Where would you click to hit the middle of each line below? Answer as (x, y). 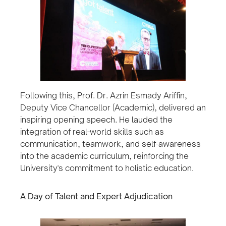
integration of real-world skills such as (92, 131)
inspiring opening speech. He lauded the (96, 119)
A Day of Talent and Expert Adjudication (96, 196)
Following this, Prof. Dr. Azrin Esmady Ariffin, (104, 95)
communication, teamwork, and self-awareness (110, 144)
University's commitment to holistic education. (107, 168)
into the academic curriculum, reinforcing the (104, 156)
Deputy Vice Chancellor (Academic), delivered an (113, 107)
